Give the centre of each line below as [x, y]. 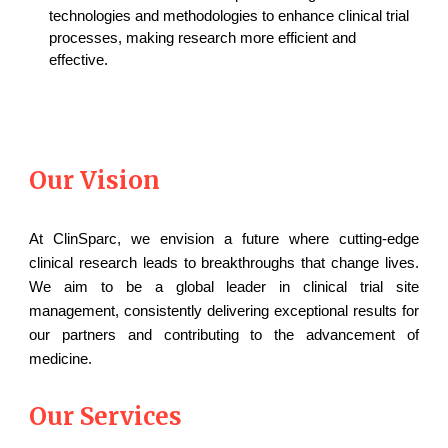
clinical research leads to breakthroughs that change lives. [224, 263]
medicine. [63, 359]
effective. [79, 60]
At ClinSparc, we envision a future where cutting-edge [224, 239]
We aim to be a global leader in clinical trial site [224, 287]
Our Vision [95, 180]
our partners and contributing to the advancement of [224, 335]
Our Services [106, 416]
